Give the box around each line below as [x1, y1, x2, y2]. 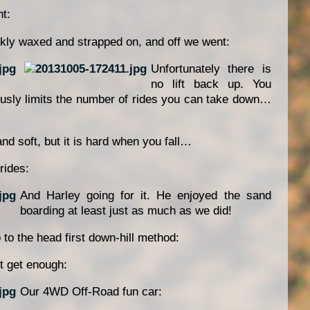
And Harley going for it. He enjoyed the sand [19, 189, 271, 202]
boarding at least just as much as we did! [19, 204, 232, 217]
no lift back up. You [150, 77, 271, 91]
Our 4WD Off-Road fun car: [19, 285, 162, 299]
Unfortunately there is [150, 62, 271, 75]
